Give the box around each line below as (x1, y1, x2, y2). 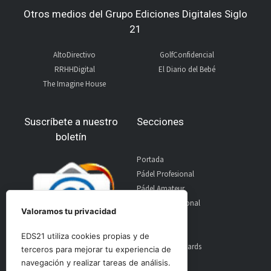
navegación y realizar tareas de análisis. (21, 258, 171, 267)
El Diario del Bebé (158, 64, 216, 74)
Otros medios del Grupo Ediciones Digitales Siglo (24, 7, 247, 20)
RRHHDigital (54, 64, 95, 74)
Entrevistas (136, 212, 172, 223)
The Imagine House (43, 78, 106, 89)
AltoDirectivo (53, 49, 96, 60)
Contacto (136, 252, 168, 263)
